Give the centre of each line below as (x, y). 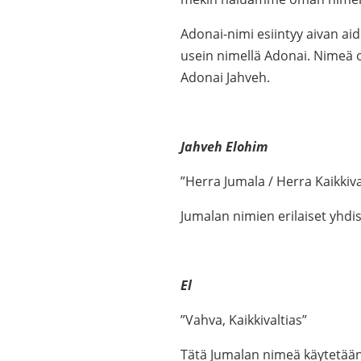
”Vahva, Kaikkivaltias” (244, 320)
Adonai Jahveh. (225, 77)
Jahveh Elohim (224, 147)
